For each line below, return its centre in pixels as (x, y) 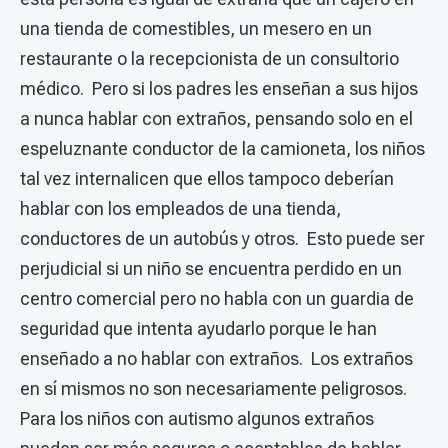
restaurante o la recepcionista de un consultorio (209, 58)
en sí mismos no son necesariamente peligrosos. (213, 388)
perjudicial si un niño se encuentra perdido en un (211, 268)
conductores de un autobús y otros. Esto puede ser (222, 238)
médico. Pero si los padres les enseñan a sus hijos (219, 88)
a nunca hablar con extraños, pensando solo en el (216, 118)
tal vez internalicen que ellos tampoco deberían (207, 178)
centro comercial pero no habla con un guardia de (217, 298)
